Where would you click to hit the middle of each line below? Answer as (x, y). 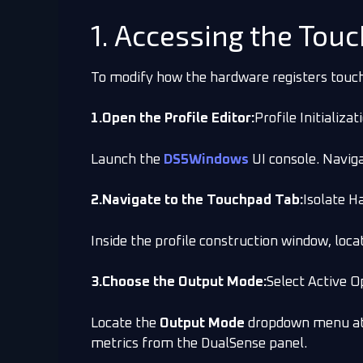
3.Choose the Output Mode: (179, 283)
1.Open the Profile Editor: (173, 119)
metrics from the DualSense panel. (199, 344)
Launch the (127, 160)
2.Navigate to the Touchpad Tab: (197, 201)
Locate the (125, 323)
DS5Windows (206, 160)
